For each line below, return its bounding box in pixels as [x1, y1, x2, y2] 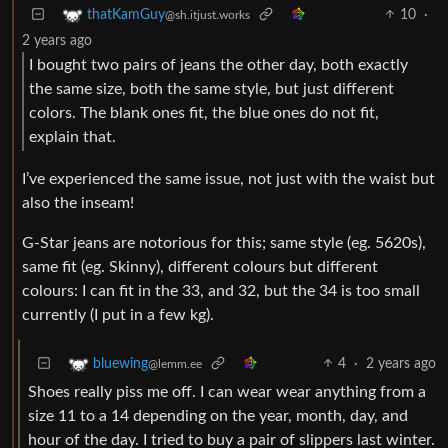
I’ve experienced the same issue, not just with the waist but [22, 170, 435, 187]
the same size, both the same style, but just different [29, 81, 394, 98]
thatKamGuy [87, 7, 165, 22]
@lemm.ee [148, 357, 202, 370]
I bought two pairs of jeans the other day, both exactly [29, 57, 408, 74]
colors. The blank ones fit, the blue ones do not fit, [29, 105, 379, 122]
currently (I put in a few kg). [22, 306, 214, 323]
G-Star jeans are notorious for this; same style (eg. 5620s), [22, 234, 426, 251]
